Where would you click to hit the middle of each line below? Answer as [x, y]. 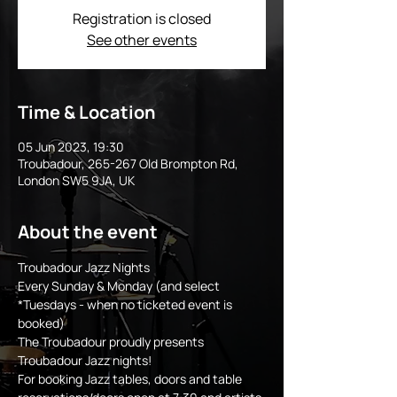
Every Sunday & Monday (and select [120, 286]
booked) [41, 323]
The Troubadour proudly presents [112, 342]
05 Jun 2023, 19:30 [71, 147]
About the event [88, 232]
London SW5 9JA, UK [76, 181]
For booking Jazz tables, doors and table [131, 379]
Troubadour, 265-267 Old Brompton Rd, [128, 164]
